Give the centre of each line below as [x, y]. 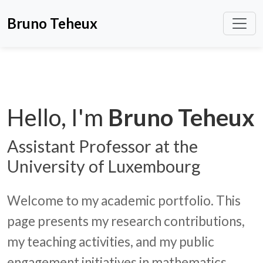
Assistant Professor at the [102, 146]
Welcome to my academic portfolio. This [124, 200]
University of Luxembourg [104, 166]
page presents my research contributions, [126, 221]
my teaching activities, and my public [111, 242]
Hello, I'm [58, 117]
